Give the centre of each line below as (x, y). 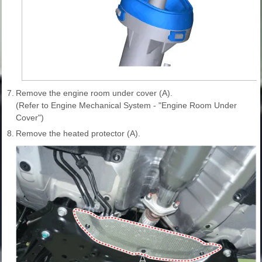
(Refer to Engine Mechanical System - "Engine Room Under (126, 105)
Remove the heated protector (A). (78, 133)
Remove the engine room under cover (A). (94, 93)
